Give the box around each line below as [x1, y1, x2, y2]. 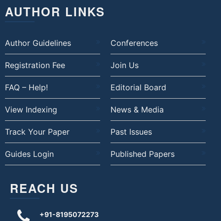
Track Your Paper [5, 127, 70, 137]
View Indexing [5, 105, 57, 115]
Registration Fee [5, 60, 65, 71]
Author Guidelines [5, 38, 71, 48]
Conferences [110, 38, 158, 48]
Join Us [110, 60, 139, 71]
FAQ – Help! [5, 82, 48, 93]
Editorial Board [110, 82, 166, 93]
